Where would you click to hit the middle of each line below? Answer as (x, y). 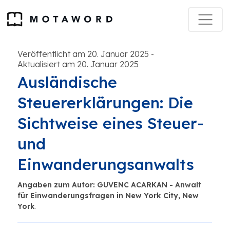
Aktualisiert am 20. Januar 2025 (78, 64)
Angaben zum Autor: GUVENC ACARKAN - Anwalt (109, 185)
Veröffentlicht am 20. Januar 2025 (83, 54)
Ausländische (67, 82)
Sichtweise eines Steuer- (111, 123)
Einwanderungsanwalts (106, 164)
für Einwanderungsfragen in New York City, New (108, 196)
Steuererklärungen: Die (105, 103)
